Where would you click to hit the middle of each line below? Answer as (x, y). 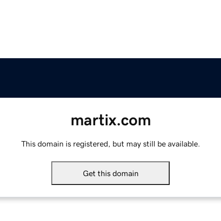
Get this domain (110, 173)
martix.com (110, 120)
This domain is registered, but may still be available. (110, 144)
